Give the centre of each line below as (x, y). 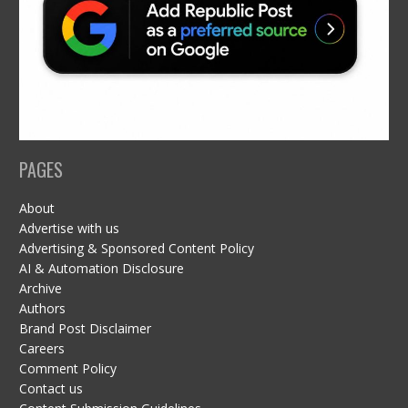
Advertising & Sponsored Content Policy (136, 249)
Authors (42, 309)
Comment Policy (67, 369)
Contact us (51, 389)
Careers (41, 349)
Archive (40, 289)
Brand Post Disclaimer (85, 329)
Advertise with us (69, 229)
